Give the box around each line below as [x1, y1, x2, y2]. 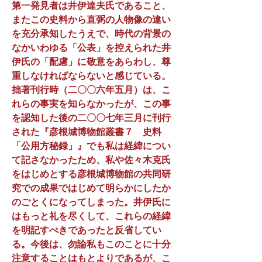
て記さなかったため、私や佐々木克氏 [12, 155, 171, 165]
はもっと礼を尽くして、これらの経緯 [12, 211, 171, 221]
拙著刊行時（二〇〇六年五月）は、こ [12, 85, 171, 95]
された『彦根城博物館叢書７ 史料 [12, 127, 161, 137]
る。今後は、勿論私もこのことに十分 [12, 239, 171, 249]
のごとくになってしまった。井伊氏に [12, 197, 171, 207]
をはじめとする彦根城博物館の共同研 [12, 169, 171, 179]
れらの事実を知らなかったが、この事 [12, 99, 171, 109]
